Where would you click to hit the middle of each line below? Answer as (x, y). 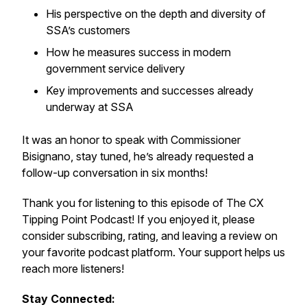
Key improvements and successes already (150, 90)
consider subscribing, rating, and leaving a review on (150, 236)
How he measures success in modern (138, 52)
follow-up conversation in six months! (115, 173)
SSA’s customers (88, 30)
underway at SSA (90, 107)
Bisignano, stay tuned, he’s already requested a (138, 156)
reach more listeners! (73, 269)
